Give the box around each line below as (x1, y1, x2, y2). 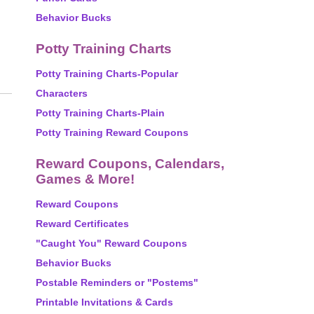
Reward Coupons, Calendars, (36, 156, 224, 171)
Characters (36, 88, 88, 99)
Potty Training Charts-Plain (36, 107, 165, 118)
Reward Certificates (36, 218, 129, 229)
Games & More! (36, 172, 135, 186)
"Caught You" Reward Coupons (36, 238, 187, 249)
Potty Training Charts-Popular (36, 68, 178, 79)
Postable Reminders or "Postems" (36, 277, 198, 288)
